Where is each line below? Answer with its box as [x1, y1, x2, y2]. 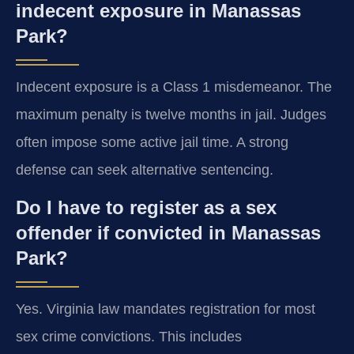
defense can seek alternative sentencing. [16, 161, 273, 178]
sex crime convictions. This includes [16, 329, 242, 345]
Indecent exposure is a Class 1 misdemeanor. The [16, 78, 332, 95]
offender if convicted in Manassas [16, 222, 321, 244]
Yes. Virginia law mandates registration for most [16, 301, 315, 318]
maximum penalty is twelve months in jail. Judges [16, 106, 326, 122]
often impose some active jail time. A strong [16, 134, 288, 150]
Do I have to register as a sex [16, 197, 277, 219]
